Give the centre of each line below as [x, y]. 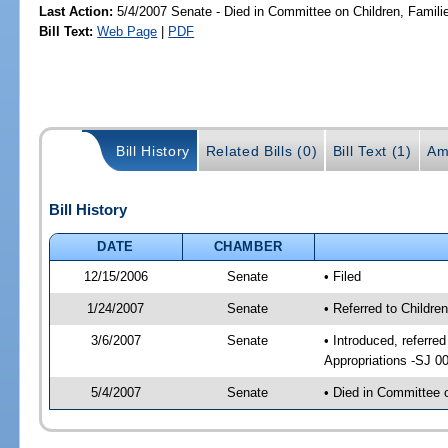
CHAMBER [248, 246]
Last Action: [76, 11]
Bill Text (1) [372, 151]
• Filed [342, 276]
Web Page [127, 31]
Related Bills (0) [261, 151]
